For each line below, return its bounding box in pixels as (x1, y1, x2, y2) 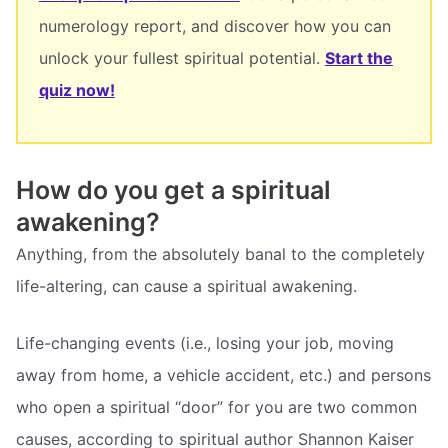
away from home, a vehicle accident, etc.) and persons (16, 365, 431, 386)
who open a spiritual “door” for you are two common (16, 397, 417, 418)
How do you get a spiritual (16, 174, 331, 205)
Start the (324, 47, 393, 68)
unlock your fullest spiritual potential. (38, 47, 325, 68)
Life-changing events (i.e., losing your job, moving (16, 333, 394, 354)
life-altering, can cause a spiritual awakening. (16, 275, 357, 296)
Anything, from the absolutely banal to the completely (16, 243, 425, 264)
